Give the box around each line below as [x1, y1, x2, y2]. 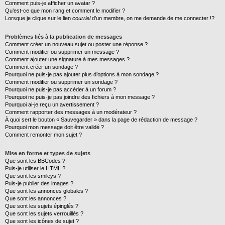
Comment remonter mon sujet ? [5, 132, 82, 138]
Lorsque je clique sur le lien [5, 15, 72, 21]
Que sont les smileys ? [5, 173, 61, 179]
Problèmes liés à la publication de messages [5, 34, 122, 40]
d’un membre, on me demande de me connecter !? [90, 15, 214, 21]
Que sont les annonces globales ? [5, 188, 88, 194]
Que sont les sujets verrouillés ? [5, 210, 83, 216]
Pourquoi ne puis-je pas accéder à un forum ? [5, 86, 116, 92]
